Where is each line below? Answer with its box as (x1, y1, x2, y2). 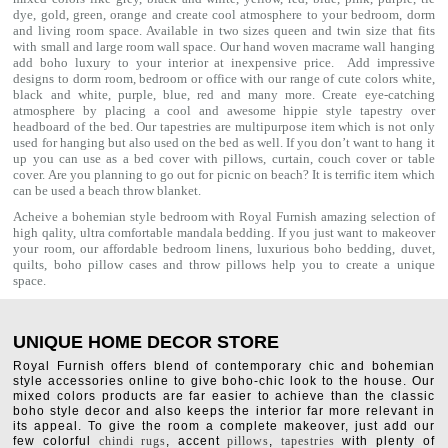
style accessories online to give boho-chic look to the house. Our (13, 374, 435, 388)
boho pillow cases (53, 257, 157, 272)
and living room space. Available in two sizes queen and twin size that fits (13, 23, 435, 38)
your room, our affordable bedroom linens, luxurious (13, 241, 315, 256)
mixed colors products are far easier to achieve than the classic (13, 389, 435, 403)
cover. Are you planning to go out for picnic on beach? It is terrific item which (13, 167, 435, 182)
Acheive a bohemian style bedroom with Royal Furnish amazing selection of (13, 209, 435, 224)
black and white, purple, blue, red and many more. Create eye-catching (13, 87, 435, 102)
